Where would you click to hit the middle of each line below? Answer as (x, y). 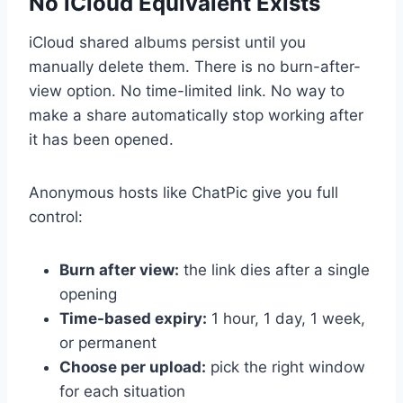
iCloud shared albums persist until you (167, 42)
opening (88, 294)
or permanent (108, 342)
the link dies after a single (274, 269)
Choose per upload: (133, 367)
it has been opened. (101, 139)
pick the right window (286, 367)
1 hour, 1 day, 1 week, (286, 318)
